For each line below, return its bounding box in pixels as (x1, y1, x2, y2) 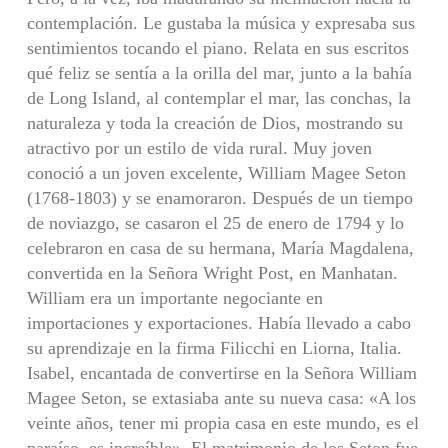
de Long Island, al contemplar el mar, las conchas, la (26, 87, 411, 108)
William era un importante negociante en (26, 287, 323, 308)
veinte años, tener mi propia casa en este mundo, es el (26, 412, 419, 433)
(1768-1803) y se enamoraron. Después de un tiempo (26, 187, 413, 208)
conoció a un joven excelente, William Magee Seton (26, 162, 406, 183)
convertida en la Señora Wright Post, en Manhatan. (26, 262, 398, 283)
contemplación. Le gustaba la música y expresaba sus (26, 12, 415, 33)
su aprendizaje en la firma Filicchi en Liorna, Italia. (26, 337, 402, 358)
